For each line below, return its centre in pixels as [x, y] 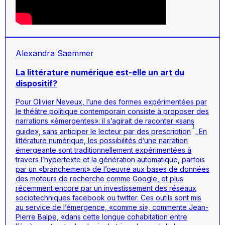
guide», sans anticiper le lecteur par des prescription [103, 131]
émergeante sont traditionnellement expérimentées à [103, 150]
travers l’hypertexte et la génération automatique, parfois [110, 160]
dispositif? [36, 83]
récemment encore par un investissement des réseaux [106, 188]
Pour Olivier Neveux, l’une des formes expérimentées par [111, 101]
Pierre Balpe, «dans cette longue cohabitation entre [101, 217]
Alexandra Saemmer [55, 53]
